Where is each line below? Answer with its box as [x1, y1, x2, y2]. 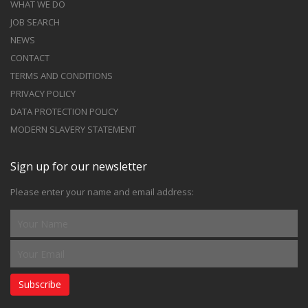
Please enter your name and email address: [10, 186, 194, 198]
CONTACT [10, 52, 49, 64]
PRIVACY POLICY [10, 87, 76, 100]
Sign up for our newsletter [10, 159, 147, 174]
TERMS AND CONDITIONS [10, 69, 113, 82]
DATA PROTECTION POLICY [10, 105, 118, 118]
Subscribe [19, 278, 61, 291]
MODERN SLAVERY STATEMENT [10, 123, 136, 135]
